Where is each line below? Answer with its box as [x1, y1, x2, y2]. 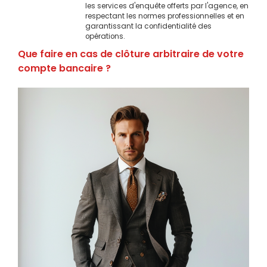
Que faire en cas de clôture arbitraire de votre [18, 46, 244, 61]
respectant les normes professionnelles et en [85, 11, 244, 21]
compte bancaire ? [18, 61, 111, 75]
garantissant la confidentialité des [85, 21, 212, 32]
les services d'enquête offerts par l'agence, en [85, 1, 249, 11]
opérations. [85, 32, 125, 42]
